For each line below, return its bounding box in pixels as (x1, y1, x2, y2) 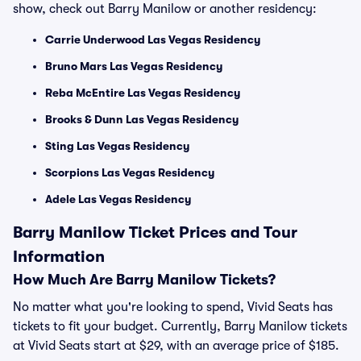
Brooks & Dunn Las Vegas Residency (45, 113, 239, 126)
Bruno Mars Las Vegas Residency (45, 60, 222, 73)
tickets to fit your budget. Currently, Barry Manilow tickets (13, 319, 347, 334)
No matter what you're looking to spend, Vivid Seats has (13, 300, 333, 314)
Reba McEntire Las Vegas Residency (45, 86, 240, 99)
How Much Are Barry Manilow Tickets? (13, 272, 276, 288)
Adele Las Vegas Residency (45, 193, 191, 205)
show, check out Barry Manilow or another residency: (13, 2, 317, 16)
